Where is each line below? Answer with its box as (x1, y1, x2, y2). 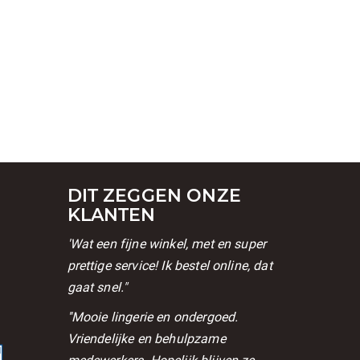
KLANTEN (67, 203, 156, 226)
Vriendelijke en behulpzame (67, 330, 226, 346)
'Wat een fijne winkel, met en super (67, 235, 267, 252)
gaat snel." (67, 279, 128, 295)
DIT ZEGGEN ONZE (67, 184, 241, 207)
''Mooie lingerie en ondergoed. (67, 309, 239, 325)
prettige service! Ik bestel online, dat (67, 257, 272, 273)
